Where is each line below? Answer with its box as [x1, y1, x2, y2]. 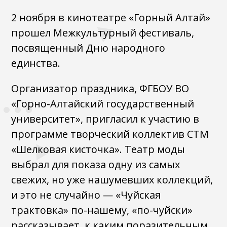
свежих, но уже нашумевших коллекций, [11, 173, 213, 186]
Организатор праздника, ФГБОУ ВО [11, 82, 190, 95]
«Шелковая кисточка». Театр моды [11, 142, 185, 156]
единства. [11, 56, 61, 70]
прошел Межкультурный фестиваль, [11, 26, 195, 40]
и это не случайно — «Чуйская [11, 188, 161, 202]
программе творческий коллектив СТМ [11, 127, 209, 141]
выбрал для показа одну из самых [11, 158, 180, 171]
